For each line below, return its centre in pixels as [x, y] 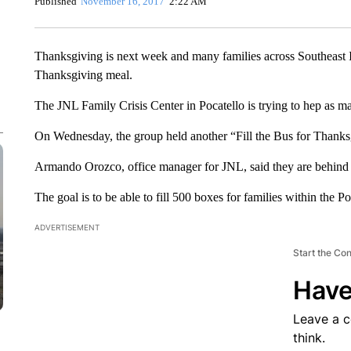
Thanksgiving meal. [83, 75]
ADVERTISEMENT [67, 227]
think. [309, 338]
